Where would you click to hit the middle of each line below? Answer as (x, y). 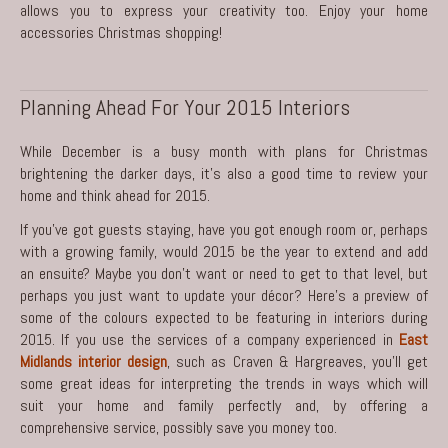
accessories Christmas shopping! (121, 32)
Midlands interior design (94, 361)
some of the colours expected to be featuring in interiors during (224, 317)
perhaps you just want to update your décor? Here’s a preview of (224, 295)
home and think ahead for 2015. (115, 195)
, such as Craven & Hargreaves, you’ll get (298, 361)
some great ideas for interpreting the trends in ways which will (224, 383)
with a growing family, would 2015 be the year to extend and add (224, 251)
